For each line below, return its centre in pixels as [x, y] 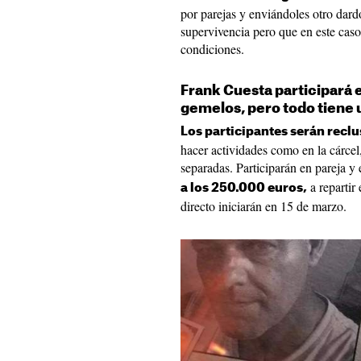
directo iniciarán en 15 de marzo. [263, 206]
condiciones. [212, 49]
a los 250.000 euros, [244, 189]
